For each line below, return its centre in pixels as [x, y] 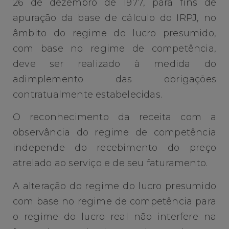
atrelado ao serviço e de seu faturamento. [110, 163]
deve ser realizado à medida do [114, 64]
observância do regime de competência [114, 133]
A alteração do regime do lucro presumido [114, 186]
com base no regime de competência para [114, 201]
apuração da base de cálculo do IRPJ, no [114, 18]
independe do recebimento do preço [114, 148]
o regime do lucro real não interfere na [114, 216]
